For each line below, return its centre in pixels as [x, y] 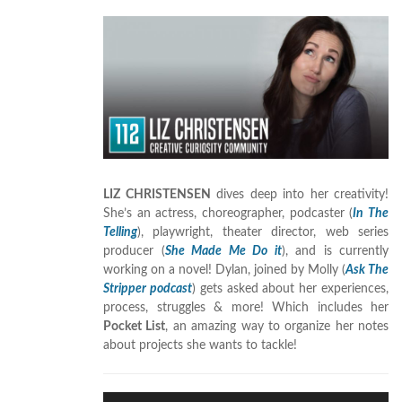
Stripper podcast [148, 289]
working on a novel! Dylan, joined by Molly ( [224, 271]
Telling [120, 233]
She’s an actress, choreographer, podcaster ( [228, 214]
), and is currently [335, 252]
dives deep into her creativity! [299, 195]
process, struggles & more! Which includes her [246, 308]
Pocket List [135, 327]
